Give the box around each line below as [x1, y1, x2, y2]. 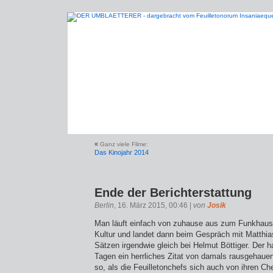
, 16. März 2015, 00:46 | [114, 201, 193, 210]
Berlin [94, 201, 114, 210]
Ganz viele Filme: [100, 141, 148, 147]
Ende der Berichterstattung [94, 186, 252, 199]
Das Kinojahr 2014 [94, 149, 149, 156]
